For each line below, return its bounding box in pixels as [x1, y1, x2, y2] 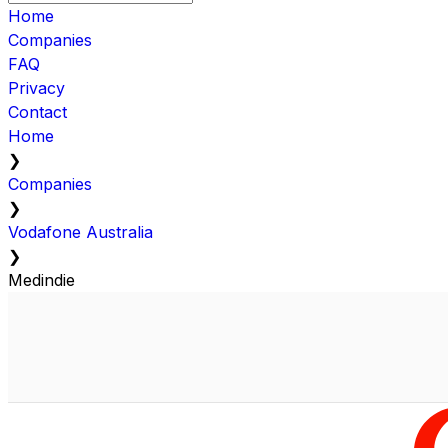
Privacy [8, 77, 65, 98]
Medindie [8, 269, 75, 290]
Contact [8, 101, 67, 122]
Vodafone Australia [8, 221, 153, 242]
